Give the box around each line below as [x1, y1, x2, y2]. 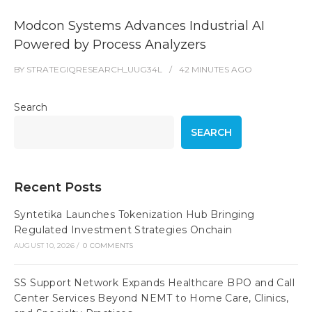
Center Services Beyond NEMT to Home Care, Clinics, [14, 291, 288, 304]
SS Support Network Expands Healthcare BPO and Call [14, 276, 295, 289]
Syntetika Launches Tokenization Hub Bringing [14, 208, 255, 221]
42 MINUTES [179, 63, 229, 75]
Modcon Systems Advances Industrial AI [14, 17, 265, 33]
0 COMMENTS [83, 240, 134, 250]
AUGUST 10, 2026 [14, 240, 75, 250]
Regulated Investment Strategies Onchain [14, 223, 233, 236]
